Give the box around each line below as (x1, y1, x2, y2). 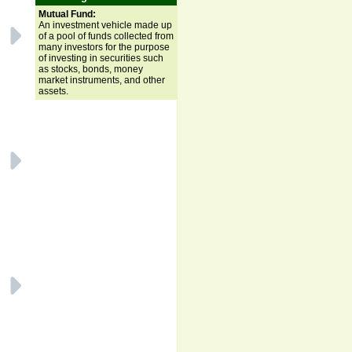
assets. (38, 86, 68, 97)
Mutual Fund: (38, 9, 96, 20)
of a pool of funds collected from (38, 31, 174, 42)
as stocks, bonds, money (38, 64, 143, 75)
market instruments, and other (38, 75, 165, 86)
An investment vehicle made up (38, 20, 172, 31)
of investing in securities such (38, 53, 163, 64)
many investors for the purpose (38, 42, 170, 53)
